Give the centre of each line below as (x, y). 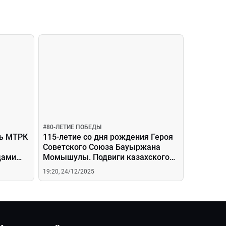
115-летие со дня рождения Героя (108, 137)
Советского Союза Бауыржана (102, 147)
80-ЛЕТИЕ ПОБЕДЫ (74, 127)
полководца (66, 167)
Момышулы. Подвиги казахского (106, 157)
